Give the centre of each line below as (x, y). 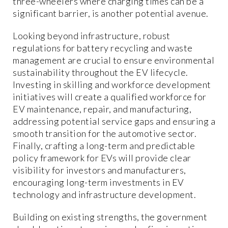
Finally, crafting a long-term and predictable (104, 146)
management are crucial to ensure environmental (113, 60)
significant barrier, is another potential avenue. (111, 13)
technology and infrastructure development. (104, 195)
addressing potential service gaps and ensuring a (114, 121)
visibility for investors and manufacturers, (99, 170)
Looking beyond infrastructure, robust (92, 36)
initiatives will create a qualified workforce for (110, 97)
